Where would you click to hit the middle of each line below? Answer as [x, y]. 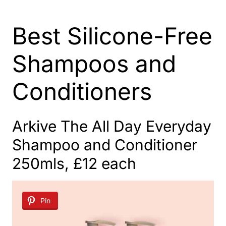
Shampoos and [94, 64]
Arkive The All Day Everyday [112, 126]
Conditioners [82, 91]
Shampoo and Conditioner [105, 145]
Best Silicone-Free [112, 36]
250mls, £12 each [74, 163]
